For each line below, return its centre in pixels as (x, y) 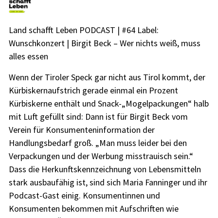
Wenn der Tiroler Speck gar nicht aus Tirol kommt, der (107, 77)
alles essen (28, 56)
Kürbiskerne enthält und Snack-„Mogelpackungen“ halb (109, 103)
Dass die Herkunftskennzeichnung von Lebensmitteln (105, 169)
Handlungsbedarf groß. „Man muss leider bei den (98, 143)
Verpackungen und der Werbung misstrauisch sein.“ (101, 156)
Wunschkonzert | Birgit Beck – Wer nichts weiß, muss (104, 43)
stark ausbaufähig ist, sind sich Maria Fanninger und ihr (108, 182)
